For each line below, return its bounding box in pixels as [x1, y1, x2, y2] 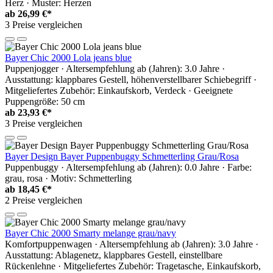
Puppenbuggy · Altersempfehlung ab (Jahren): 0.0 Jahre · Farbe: [5, 162, 252, 173]
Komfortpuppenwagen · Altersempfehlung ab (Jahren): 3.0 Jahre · [5, 239, 258, 250]
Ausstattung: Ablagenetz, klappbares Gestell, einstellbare [5, 250, 222, 261]
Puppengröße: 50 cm [5, 96, 85, 107]
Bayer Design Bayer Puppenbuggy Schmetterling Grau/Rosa [5, 151, 239, 162]
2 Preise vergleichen [5, 195, 82, 206]
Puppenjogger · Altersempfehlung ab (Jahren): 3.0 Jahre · [5, 63, 225, 74]
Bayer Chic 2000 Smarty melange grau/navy [5, 228, 176, 239]
